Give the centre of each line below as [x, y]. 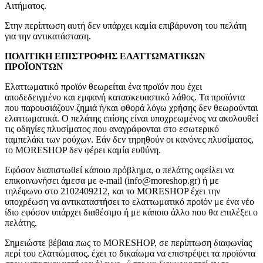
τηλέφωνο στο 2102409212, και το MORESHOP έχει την [112, 191]
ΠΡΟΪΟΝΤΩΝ [34, 67]
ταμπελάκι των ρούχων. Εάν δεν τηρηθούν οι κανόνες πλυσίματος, [129, 140]
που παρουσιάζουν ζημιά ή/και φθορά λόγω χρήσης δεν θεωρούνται [131, 108]
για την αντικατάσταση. [48, 36]
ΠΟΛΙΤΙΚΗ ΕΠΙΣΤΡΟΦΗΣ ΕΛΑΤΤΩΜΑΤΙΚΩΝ [105, 56]
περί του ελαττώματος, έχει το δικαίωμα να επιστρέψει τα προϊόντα [130, 254]
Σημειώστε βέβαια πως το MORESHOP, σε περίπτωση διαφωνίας [128, 243]
